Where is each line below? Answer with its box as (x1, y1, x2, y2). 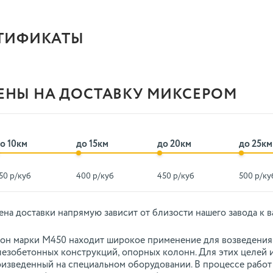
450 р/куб (157, 172, 195, 180)
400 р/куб (76, 172, 114, 180)
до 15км (76, 140, 108, 149)
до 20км (157, 140, 192, 149)
